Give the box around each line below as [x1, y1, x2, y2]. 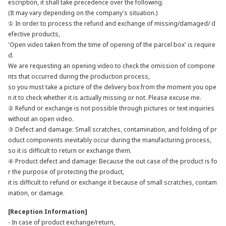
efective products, [8, 30, 60, 38]
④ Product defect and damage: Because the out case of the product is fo [8, 157, 217, 165]
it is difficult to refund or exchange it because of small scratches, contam [8, 178, 217, 187]
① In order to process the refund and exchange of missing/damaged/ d [8, 19, 215, 28]
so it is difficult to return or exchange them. [8, 146, 132, 155]
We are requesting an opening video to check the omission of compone [8, 62, 215, 70]
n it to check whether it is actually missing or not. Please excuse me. [8, 93, 201, 102]
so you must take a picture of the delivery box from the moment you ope [8, 83, 216, 91]
